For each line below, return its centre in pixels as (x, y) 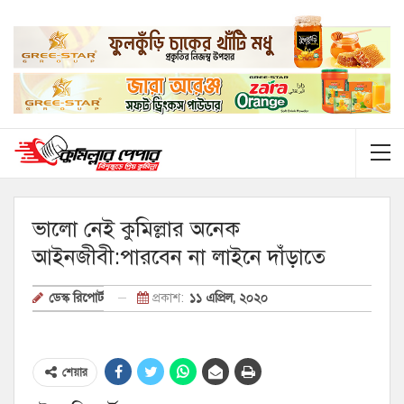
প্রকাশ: (168, 298)
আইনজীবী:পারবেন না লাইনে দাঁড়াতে (179, 257)
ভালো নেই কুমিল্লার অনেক (136, 229)
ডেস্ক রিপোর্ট (76, 298)
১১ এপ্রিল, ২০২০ (229, 298)
